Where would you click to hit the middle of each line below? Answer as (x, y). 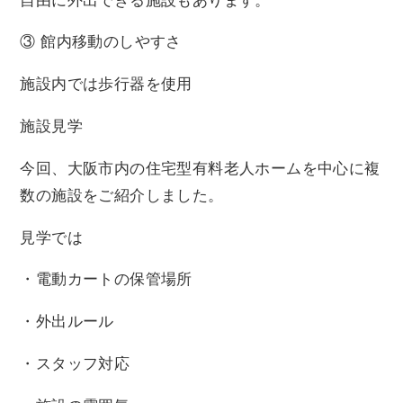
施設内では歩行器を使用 (106, 85)
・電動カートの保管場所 (106, 280)
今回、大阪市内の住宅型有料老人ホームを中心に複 (200, 168)
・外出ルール (67, 322)
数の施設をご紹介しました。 (122, 195)
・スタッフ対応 (75, 363)
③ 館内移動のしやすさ (101, 42)
